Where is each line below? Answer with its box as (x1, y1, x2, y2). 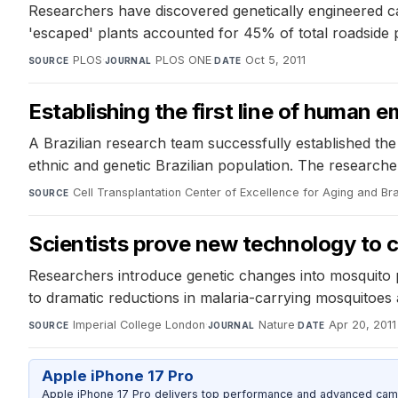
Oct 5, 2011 (245, 52, 306, 67)
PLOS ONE (155, 52, 212, 67)
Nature (259, 317, 296, 331)
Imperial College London (72, 317, 205, 331)
